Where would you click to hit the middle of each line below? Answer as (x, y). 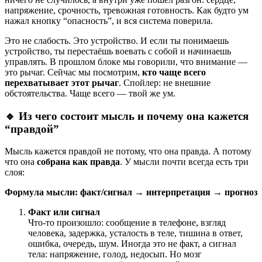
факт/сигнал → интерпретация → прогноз (169, 192)
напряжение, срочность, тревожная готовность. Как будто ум (127, 10)
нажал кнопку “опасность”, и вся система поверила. (109, 20)
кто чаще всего (174, 72)
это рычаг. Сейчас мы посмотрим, (73, 72)
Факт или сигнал (64, 212)
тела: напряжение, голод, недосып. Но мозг (115, 254)
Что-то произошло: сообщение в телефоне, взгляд (127, 223)
